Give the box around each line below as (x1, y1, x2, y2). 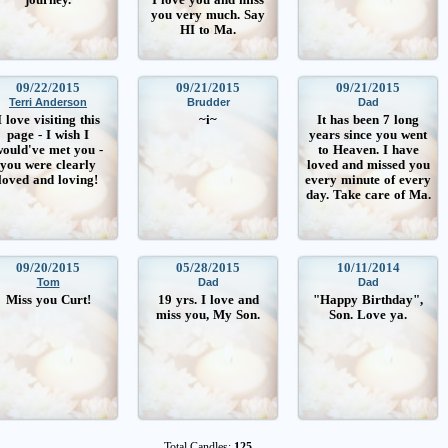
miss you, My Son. (156, 307, 260, 322)
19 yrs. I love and (157, 292, 259, 307)
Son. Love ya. (329, 307, 407, 322)
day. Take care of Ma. (305, 187, 431, 202)
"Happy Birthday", (313, 292, 423, 307)
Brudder (186, 96, 230, 108)
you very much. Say (151, 7, 265, 22)
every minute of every (305, 172, 431, 187)
